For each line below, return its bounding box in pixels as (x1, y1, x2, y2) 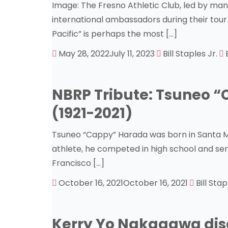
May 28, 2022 (59, 48, 109, 60)
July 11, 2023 (109, 48, 155, 60)
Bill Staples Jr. (163, 48, 217, 60)
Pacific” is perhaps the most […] (52, 28, 177, 40)
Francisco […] (52, 157, 104, 169)
